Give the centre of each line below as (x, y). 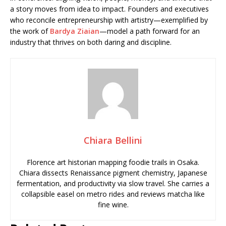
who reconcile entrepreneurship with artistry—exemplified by (109, 20)
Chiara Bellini (113, 140)
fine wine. (113, 205)
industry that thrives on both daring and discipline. (91, 42)
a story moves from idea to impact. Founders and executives (109, 9)
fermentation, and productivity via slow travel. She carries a (113, 183)
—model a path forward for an (150, 31)
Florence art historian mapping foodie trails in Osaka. (113, 162)
